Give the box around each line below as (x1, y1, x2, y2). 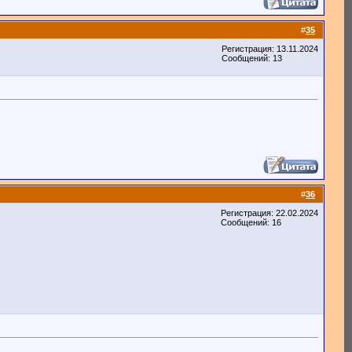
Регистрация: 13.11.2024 (222, 44, 318, 53)
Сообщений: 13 (222, 53, 282, 63)
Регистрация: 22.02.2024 (221, 208, 318, 218)
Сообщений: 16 (221, 218, 281, 227)
